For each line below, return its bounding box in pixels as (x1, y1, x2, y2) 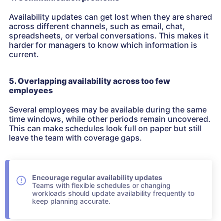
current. (9, 49, 39, 60)
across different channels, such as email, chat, (9, 21, 185, 32)
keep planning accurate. (32, 197, 110, 206)
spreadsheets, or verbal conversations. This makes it (9, 31, 209, 41)
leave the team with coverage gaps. (9, 133, 142, 143)
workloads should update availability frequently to (32, 189, 194, 198)
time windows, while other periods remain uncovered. (9, 114, 211, 124)
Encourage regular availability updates (32, 173, 162, 182)
